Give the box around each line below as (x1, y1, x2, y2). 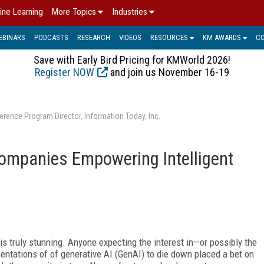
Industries (112, 6, 147, 17)
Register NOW (35, 65, 94, 78)
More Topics (52, 6, 96, 17)
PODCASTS (34, 32, 68, 42)
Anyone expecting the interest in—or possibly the (68, 236, 257, 248)
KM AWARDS (203, 32, 241, 42)
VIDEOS (119, 32, 141, 42)
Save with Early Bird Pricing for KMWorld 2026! (34, 53, 230, 66)
